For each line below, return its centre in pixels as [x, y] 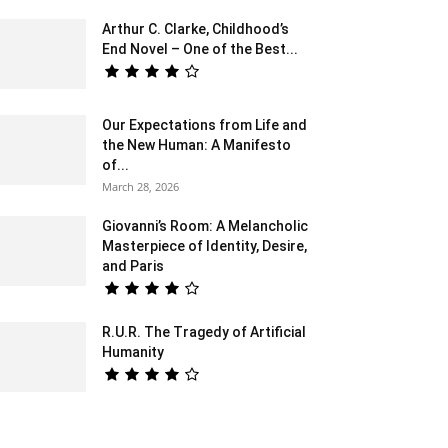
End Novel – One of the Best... [200, 49]
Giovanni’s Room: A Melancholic [205, 226]
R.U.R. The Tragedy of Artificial [204, 332]
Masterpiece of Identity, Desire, [204, 246]
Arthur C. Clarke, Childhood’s [195, 29]
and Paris [133, 266]
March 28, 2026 [140, 186]
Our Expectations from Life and [204, 125]
